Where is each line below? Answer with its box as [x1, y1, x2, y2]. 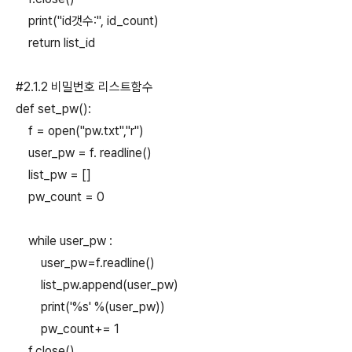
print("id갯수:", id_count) [16, 13, 159, 28]
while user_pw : [16, 233, 115, 248]
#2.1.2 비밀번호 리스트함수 [16, 79, 153, 94]
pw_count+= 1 [16, 321, 119, 336]
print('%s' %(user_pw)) [16, 299, 165, 314]
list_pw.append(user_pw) [16, 277, 178, 292]
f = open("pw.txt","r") [16, 123, 144, 138]
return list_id [16, 35, 95, 50]
